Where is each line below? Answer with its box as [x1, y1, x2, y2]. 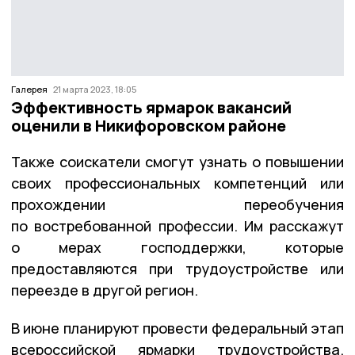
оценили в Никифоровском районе [11, 114, 286, 136]
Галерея [11, 83, 48, 96]
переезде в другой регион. [11, 280, 198, 300]
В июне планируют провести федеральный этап [11, 318, 344, 338]
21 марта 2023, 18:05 [53, 83, 136, 96]
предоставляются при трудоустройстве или [11, 258, 344, 278]
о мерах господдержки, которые [11, 237, 344, 257]
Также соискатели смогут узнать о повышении [11, 151, 344, 171]
